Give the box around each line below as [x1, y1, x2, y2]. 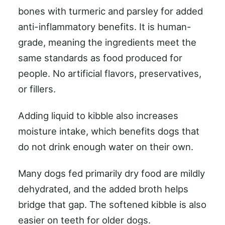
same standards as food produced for [18, 52, 182, 63]
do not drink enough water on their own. [18, 141, 193, 152]
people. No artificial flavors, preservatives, [18, 67, 201, 79]
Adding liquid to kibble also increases [18, 109, 178, 121]
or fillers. [18, 83, 56, 94]
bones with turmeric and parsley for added [18, 5, 203, 17]
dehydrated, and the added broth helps [18, 183, 188, 194]
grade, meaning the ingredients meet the [18, 36, 196, 48]
